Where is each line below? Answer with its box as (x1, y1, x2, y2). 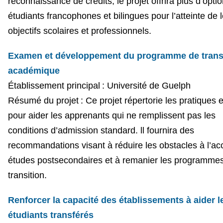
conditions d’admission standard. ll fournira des (7, 125, 194, 135)
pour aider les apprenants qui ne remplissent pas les (7, 110, 216, 120)
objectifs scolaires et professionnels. (7, 25, 151, 36)
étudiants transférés (7, 210, 94, 220)
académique (7, 65, 60, 76)
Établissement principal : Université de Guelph (7, 80, 191, 91)
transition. (7, 170, 47, 180)
